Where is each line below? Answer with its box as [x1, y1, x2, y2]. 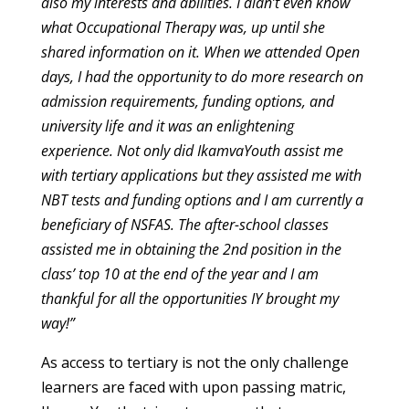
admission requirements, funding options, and [40, 91, 334, 111]
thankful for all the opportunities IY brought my [40, 288, 339, 309]
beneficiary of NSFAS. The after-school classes [40, 215, 329, 235]
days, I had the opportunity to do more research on [40, 67, 363, 87]
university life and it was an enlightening [40, 116, 294, 136]
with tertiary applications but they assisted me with [40, 165, 362, 185]
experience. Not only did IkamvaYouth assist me [40, 141, 343, 161]
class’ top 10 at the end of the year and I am [40, 264, 319, 284]
